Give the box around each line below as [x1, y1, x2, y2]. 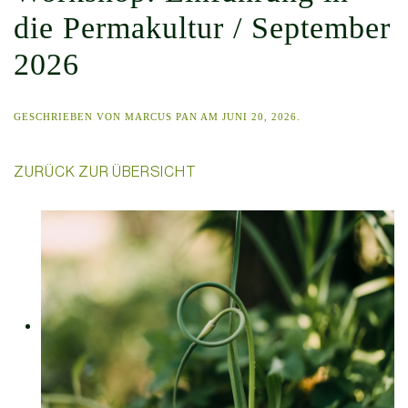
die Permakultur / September [14, 10, 391, 45]
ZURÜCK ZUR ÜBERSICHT [14, 162, 197, 179]
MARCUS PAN [125, 110, 198, 122]
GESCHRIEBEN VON [14, 110, 125, 122]
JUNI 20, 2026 [222, 110, 297, 122]
